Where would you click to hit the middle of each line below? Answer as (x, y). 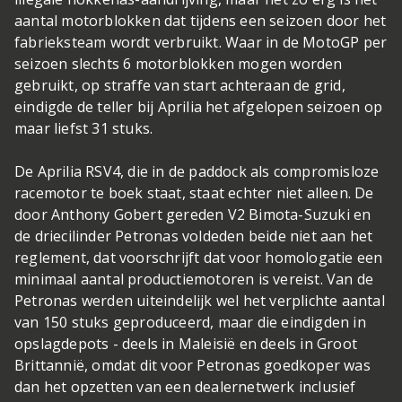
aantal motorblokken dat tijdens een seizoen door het (201, 20)
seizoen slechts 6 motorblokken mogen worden (179, 63)
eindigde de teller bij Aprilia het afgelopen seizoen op (199, 106)
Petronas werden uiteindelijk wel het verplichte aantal (200, 300)
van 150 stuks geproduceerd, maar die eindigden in (190, 322)
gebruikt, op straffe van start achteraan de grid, (180, 85)
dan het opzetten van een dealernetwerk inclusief (185, 386)
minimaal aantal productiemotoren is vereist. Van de (194, 279)
